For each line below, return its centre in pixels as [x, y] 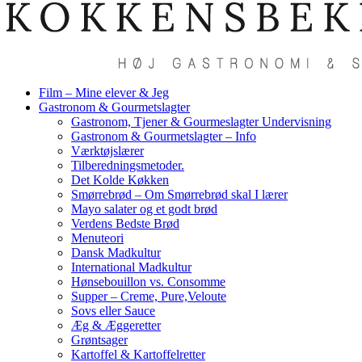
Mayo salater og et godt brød [144, 209]
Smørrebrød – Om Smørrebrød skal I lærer [179, 194]
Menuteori [97, 238]
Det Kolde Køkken [120, 180]
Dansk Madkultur [116, 253]
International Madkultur [131, 267]
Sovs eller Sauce [113, 311]
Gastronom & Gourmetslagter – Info [164, 136]
